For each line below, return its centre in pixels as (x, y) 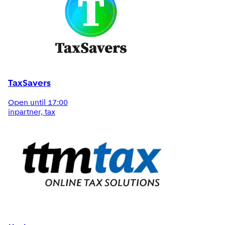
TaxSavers (29, 83)
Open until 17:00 (38, 103)
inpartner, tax (32, 113)
